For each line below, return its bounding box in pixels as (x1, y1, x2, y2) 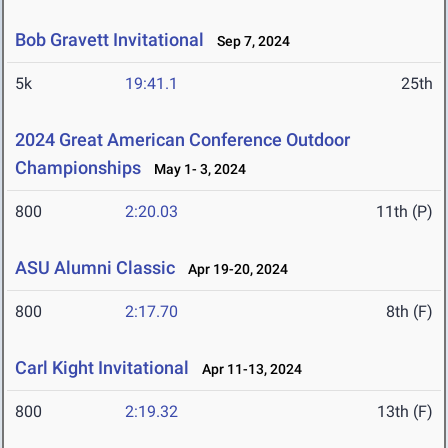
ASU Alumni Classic (15, 257, 175, 279)
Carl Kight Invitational (15, 357, 193, 379)
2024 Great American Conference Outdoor (15, 129, 350, 151)
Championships (15, 157, 141, 179)
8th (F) (386, 302, 433, 322)
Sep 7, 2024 (208, 33, 290, 50)
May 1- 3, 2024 (145, 161, 246, 178)
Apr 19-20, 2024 (179, 261, 288, 278)
